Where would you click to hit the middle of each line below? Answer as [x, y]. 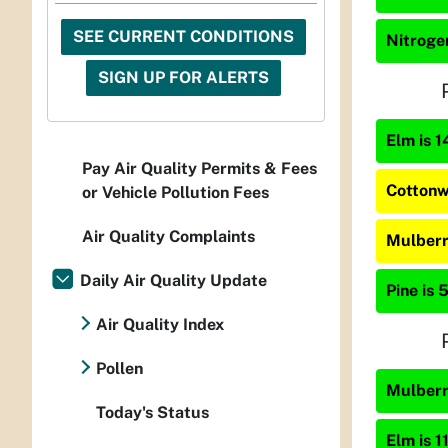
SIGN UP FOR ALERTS [183, 78]
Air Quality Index [160, 325]
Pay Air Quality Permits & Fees [199, 169]
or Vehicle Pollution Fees [175, 193]
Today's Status [152, 413]
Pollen [119, 369]
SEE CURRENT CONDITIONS [183, 37]
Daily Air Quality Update [173, 281]
